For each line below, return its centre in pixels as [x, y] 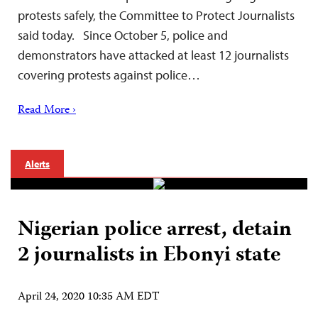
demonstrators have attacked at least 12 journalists [153, 55]
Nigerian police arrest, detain [155, 231]
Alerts [38, 164]
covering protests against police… [109, 75]
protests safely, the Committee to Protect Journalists [156, 16]
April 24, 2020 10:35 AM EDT [89, 298]
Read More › [47, 111]
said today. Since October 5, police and [123, 35]
